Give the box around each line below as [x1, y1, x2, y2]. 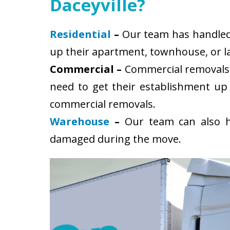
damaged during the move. [50, 132, 181, 146]
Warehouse [50, 114, 109, 128]
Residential [50, 27, 111, 41]
